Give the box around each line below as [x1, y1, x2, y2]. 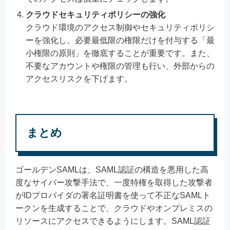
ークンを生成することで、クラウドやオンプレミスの [15, 203, 213, 213]
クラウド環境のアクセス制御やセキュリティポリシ [26, 23, 215, 32]
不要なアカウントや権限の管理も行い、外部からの [26, 61, 215, 70]
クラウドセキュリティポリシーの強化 [26, 10, 165, 19]
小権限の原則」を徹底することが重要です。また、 [26, 48, 215, 57]
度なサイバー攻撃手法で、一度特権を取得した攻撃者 [15, 178, 213, 187]
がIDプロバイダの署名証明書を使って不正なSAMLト [15, 190, 210, 200]
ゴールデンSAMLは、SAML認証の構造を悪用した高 [15, 165, 208, 174]
